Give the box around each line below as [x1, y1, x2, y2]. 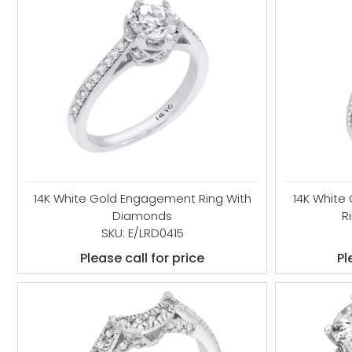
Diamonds [112, 207, 173, 224]
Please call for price [80, 249, 205, 267]
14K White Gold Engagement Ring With [33, 190, 251, 207]
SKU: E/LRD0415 [101, 225, 184, 241]
